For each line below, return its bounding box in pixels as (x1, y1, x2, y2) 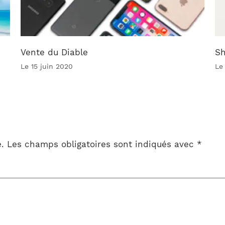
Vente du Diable (21, 47, 88, 58)
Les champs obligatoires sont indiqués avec (4, 139, 197, 150)
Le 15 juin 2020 (21, 62, 73, 71)
